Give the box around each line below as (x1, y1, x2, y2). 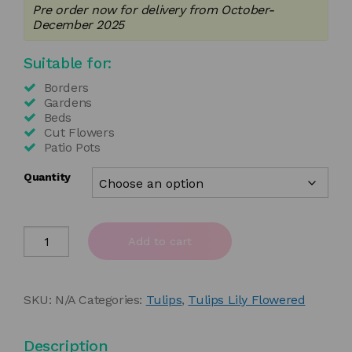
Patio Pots (43, 140, 101, 156)
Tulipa (23, 225, 53, 238)
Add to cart (128, 235, 192, 248)
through (203, 40, 297, 71)
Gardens (43, 95, 92, 111)
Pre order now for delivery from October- (32, 2, 275, 18)
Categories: (79, 292, 146, 308)
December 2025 (32, 17, 124, 33)
